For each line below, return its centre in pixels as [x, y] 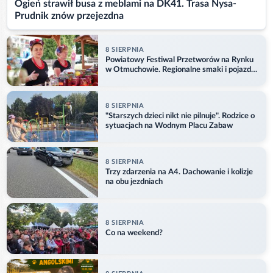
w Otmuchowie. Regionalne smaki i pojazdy [180, 69]
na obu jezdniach [134, 182]
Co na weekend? [134, 233]
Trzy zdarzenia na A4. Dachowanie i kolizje [179, 172]
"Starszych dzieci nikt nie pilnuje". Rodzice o [180, 116]
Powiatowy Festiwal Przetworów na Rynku [179, 60]
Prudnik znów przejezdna [69, 16]
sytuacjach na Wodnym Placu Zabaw [169, 126]
